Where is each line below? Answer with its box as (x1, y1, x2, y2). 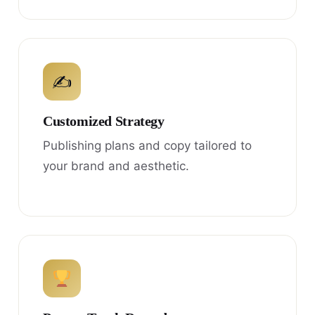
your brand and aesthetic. (43, 159, 189, 174)
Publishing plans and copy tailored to (43, 139, 252, 153)
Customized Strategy (43, 114, 165, 129)
